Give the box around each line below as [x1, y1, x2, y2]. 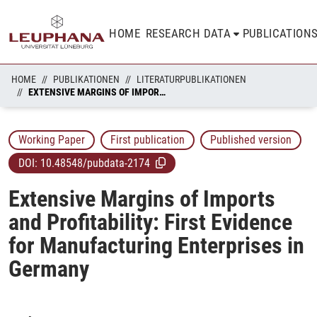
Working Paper [18, 133, 85, 147]
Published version [210, 133, 292, 147]
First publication [110, 133, 185, 147]
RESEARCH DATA [146, 26, 231, 40]
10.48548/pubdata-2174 [40, 156, 150, 171]
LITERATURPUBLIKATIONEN [137, 74, 246, 85]
